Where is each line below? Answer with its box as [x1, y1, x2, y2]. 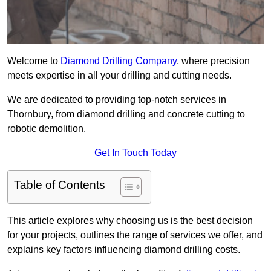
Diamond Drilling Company [60, 56, 177, 67]
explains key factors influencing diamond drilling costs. [7, 244, 240, 255]
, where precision [177, 56, 250, 67]
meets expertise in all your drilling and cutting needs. [7, 70, 232, 81]
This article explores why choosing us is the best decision [7, 215, 253, 226]
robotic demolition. [7, 123, 86, 134]
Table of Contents [14, 178, 105, 192]
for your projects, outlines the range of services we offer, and [7, 230, 263, 241]
